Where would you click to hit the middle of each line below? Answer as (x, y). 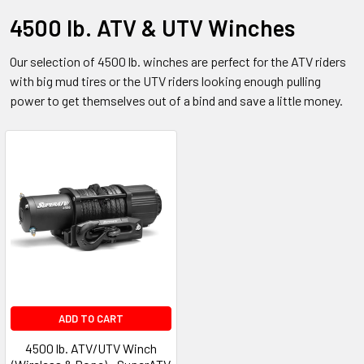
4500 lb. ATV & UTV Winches (152, 28)
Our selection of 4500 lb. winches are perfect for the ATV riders (178, 62)
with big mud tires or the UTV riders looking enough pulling (165, 81)
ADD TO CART (91, 319)
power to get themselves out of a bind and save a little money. (176, 101)
